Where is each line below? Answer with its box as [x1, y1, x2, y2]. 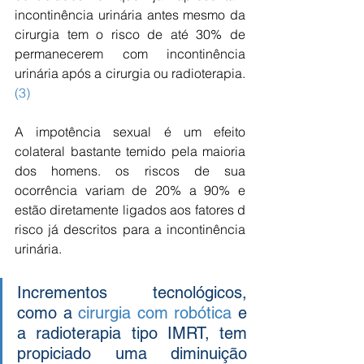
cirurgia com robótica [78, 303, 232, 323]
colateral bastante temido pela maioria [15, 143, 245, 159]
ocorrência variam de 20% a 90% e [15, 182, 245, 198]
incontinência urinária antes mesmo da [15, 6, 245, 23]
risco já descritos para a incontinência [15, 221, 245, 237]
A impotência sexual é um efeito [15, 123, 245, 140]
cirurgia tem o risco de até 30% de [15, 26, 245, 42]
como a [17, 303, 79, 323]
